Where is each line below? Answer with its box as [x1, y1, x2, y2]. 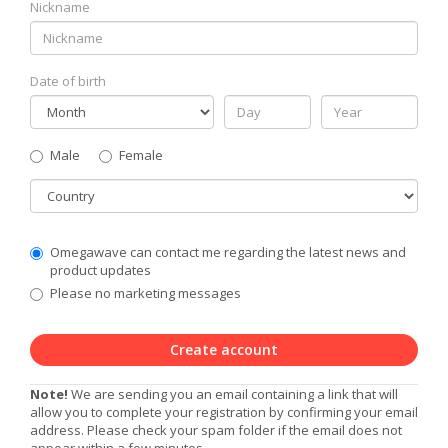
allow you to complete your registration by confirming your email [30, 402, 418, 421]
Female [119, 145, 163, 164]
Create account [170, 339, 278, 359]
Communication [29, 241, 136, 260]
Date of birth [30, 72, 106, 90]
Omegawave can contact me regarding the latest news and [50, 242, 406, 261]
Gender [29, 143, 79, 161]
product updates [50, 260, 151, 279]
